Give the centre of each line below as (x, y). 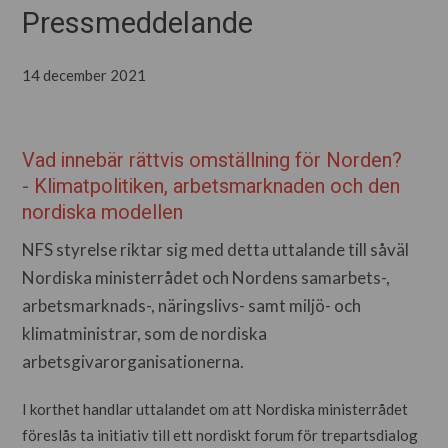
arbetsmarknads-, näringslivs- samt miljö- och (192, 305)
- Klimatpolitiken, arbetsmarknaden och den (211, 186)
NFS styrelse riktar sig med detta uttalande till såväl (216, 249)
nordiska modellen (103, 212)
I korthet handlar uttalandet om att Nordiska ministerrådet (215, 409)
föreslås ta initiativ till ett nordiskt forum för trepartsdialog (220, 435)
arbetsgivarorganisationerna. (133, 361)
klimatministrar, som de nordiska (145, 333)
